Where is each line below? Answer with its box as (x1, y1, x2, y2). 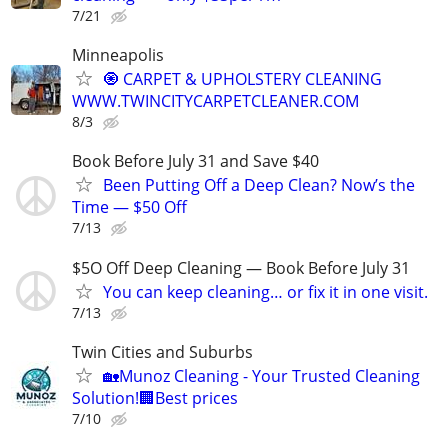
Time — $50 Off (72, 196, 187, 219)
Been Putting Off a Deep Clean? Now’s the (103, 174, 415, 197)
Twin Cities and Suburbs (72, 340, 253, 363)
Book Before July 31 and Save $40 (72, 150, 319, 173)
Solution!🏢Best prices (72, 386, 238, 409)
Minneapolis (72, 44, 164, 67)
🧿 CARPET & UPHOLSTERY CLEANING (103, 68, 382, 91)
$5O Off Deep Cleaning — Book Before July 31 (72, 256, 410, 279)
